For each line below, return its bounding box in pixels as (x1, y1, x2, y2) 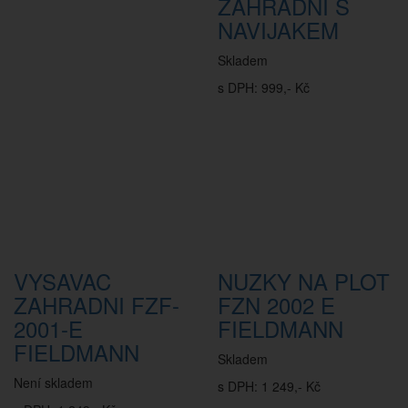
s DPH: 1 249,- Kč (218, 377, 321, 395)
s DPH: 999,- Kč (218, 78, 310, 97)
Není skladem (14, 373, 93, 392)
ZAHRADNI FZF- (14, 289, 179, 321)
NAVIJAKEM (218, 14, 339, 46)
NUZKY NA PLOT (218, 265, 390, 297)
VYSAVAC (14, 265, 111, 297)
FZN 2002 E (218, 289, 335, 321)
